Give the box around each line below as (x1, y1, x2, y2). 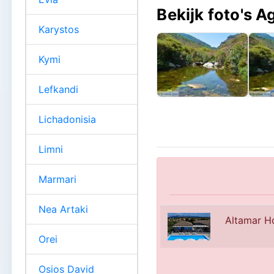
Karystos (39, 23, 79, 35)
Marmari (39, 172, 76, 185)
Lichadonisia (39, 113, 96, 125)
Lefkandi (39, 83, 78, 95)
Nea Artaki (39, 202, 88, 215)
